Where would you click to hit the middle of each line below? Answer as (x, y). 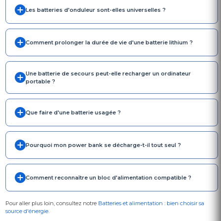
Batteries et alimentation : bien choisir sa (151, 203)
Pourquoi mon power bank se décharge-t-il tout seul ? (103, 145)
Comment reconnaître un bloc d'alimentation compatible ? (109, 178)
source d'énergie (27, 211)
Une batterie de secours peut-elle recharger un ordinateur (108, 74)
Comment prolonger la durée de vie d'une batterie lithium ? (109, 43)
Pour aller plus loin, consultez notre (52, 203)
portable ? (40, 82)
